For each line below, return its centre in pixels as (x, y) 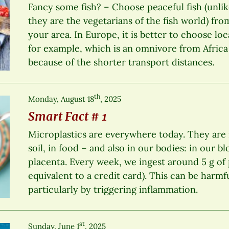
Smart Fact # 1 (68, 116)
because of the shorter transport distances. (121, 62)
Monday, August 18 (61, 99)
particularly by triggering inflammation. (113, 189)
